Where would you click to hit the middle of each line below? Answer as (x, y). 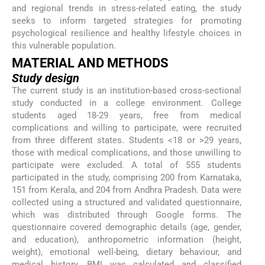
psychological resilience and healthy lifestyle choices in (127, 33)
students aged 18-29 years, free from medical (127, 116)
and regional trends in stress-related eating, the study (127, 8)
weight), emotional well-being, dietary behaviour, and (127, 252)
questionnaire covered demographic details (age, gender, (127, 227)
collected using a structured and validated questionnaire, (127, 203)
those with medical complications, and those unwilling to (127, 153)
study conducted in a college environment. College (127, 103)
